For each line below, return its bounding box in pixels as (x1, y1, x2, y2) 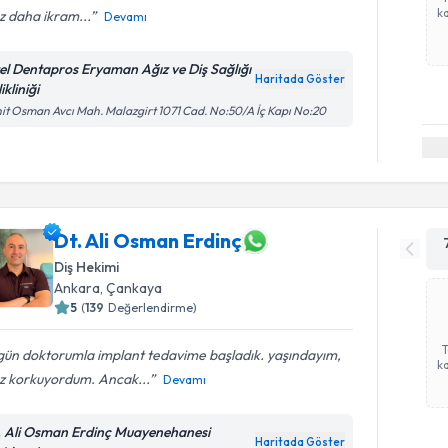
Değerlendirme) (108, 299, 198, 315)
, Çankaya (100, 278, 163, 297)
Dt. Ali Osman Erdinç (54, 228, 243, 253)
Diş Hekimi (54, 257, 120, 276)
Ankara (54, 278, 101, 297)
